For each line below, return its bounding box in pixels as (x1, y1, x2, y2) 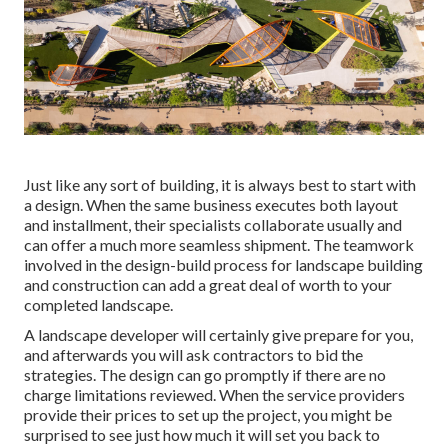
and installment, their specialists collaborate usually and (24, 215, 402, 235)
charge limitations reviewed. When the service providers (24, 385, 405, 405)
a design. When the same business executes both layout (24, 195, 398, 215)
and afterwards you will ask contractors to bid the (24, 345, 363, 365)
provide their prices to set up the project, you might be (24, 405, 392, 425)
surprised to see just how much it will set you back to (24, 425, 380, 445)
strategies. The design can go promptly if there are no (24, 365, 386, 385)
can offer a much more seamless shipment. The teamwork (24, 235, 414, 255)
